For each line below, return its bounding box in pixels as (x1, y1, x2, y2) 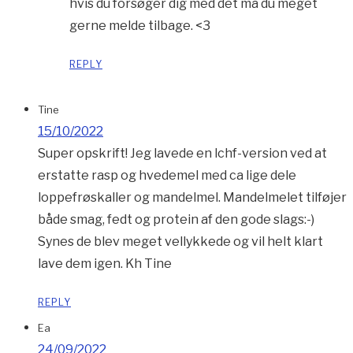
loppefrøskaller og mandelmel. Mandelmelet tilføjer (38, 190, 347, 206)
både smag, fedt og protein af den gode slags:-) (38, 212, 314, 228)
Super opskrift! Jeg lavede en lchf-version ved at (38, 146, 327, 162)
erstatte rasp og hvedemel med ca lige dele (38, 168, 296, 184)
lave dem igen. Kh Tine (38, 256, 172, 272)
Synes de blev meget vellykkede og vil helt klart (38, 234, 323, 250)
